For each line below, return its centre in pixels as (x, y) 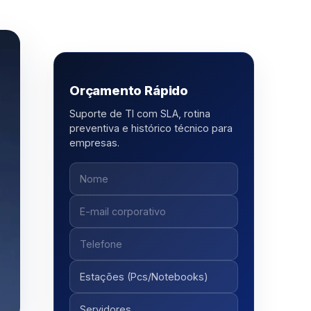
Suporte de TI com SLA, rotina (140, 114)
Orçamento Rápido (129, 91)
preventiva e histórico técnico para (151, 128)
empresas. (94, 143)
